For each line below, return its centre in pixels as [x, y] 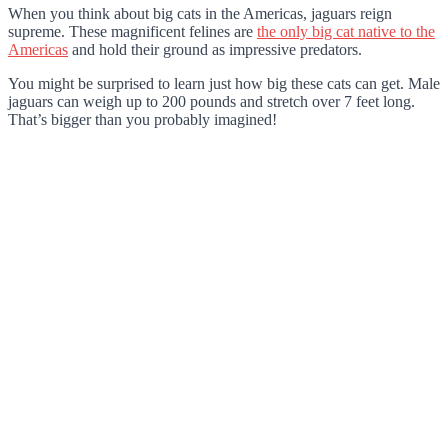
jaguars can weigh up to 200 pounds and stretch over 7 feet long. [211, 101]
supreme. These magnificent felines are [132, 31]
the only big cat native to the [346, 31]
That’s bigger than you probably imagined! [142, 119]
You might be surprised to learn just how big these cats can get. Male [224, 83]
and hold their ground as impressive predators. [215, 49]
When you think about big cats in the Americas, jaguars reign [200, 13]
